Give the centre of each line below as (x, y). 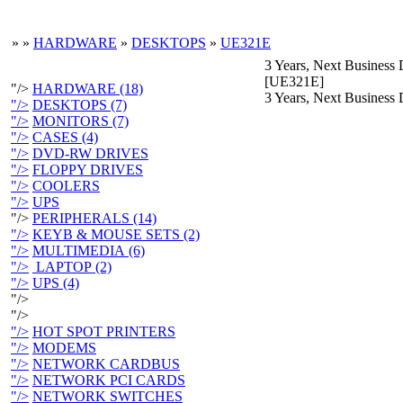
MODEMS (64, 348)
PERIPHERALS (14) (94, 218)
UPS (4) (56, 283)
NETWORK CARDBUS (106, 364)
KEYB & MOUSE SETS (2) (116, 234)
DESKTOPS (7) (80, 105)
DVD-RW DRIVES (90, 153)
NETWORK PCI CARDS (109, 380)
